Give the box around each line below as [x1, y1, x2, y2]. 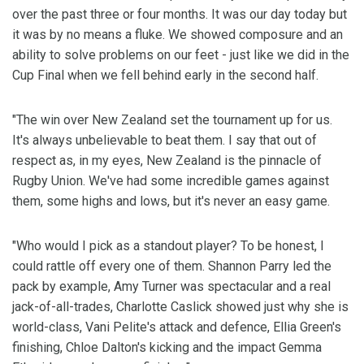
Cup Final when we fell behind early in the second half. [12, 67, 318, 84]
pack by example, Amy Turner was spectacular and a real [12, 279, 331, 295]
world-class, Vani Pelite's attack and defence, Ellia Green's [12, 319, 341, 336]
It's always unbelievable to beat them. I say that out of [12, 132, 317, 149]
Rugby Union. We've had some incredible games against [12, 173, 329, 189]
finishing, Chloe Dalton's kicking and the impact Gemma [12, 340, 322, 356]
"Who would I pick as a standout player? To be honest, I [12, 238, 324, 254]
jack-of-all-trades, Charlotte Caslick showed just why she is [12, 299, 349, 315]
